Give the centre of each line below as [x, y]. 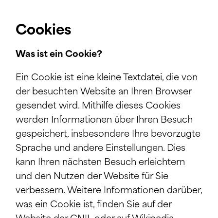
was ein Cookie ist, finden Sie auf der [93, 205]
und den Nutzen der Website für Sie [92, 177]
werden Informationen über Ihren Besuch [104, 120]
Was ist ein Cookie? [59, 54]
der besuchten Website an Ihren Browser [103, 92]
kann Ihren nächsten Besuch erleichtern [100, 163]
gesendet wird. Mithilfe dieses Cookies [98, 106]
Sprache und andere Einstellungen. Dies [100, 148]
